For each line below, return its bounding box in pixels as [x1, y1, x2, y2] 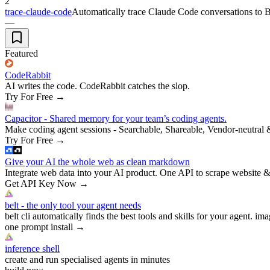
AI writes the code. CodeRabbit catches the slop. [5, 80, 190, 91]
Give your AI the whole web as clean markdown [5, 156, 190, 167]
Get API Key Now [5, 178, 77, 189]
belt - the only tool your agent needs [5, 199, 141, 210]
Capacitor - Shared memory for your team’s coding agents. [5, 113, 227, 124]
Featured [5, 48, 38, 58]
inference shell [5, 243, 60, 254]
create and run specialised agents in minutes [5, 254, 170, 265]
